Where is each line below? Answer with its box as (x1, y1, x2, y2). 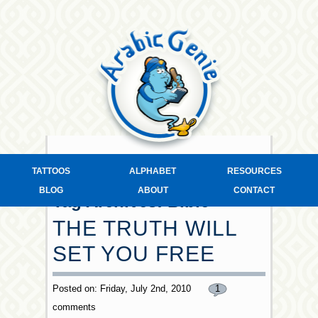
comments (53, 302, 96, 312)
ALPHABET (129, 166, 177, 176)
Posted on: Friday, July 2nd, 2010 (53, 283, 194, 294)
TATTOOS (31, 166, 70, 176)
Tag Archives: (53, 192, 168, 211)
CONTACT (234, 185, 275, 195)
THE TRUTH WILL (53, 216, 237, 240)
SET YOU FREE (53, 242, 215, 265)
